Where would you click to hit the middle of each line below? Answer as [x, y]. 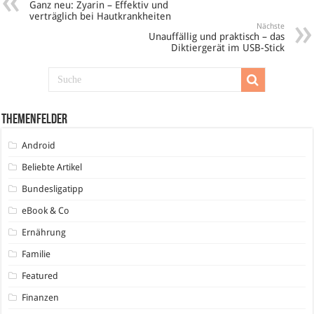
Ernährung [44, 232]
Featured [40, 275]
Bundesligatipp [53, 189]
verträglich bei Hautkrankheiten [101, 16]
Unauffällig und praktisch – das [216, 36]
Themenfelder [35, 120]
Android [39, 145]
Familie [36, 254]
